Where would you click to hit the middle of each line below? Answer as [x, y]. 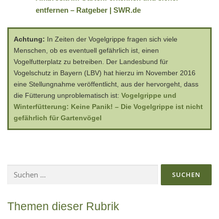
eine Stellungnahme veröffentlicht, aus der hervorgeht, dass [106, 84]
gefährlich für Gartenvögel [58, 118]
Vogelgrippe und [149, 95]
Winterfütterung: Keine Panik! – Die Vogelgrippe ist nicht [108, 106]
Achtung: [29, 39]
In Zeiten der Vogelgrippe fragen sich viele [111, 39]
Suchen [17, 169]
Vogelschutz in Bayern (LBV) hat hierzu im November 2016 [105, 73]
